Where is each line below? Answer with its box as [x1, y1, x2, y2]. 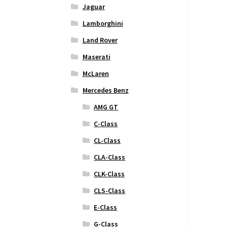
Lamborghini [82, 19, 123, 28]
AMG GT [94, 102, 119, 112]
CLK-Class [94, 169, 125, 179]
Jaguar [82, 2, 105, 12]
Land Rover [82, 35, 118, 45]
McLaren [82, 69, 109, 79]
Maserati [82, 52, 110, 62]
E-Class [94, 203, 118, 212]
